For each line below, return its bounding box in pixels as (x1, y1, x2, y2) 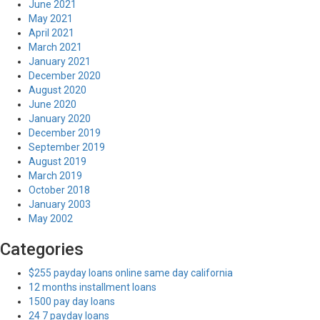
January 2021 (29, 56, 91, 67)
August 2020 (29, 84, 86, 96)
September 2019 (29, 141, 105, 153)
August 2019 (29, 156, 86, 167)
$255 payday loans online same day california (29, 267, 233, 279)
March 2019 (29, 170, 82, 181)
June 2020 (29, 99, 76, 110)
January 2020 (29, 113, 91, 124)
